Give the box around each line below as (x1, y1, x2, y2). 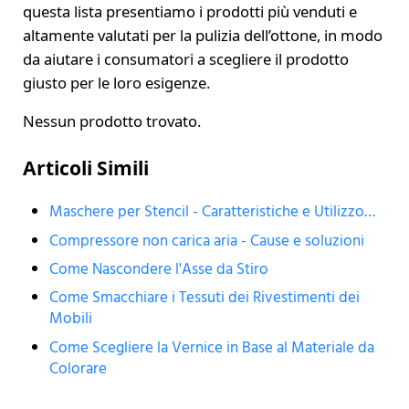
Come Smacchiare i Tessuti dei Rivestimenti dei (49, 286, 361, 311)
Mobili (49, 307, 93, 332)
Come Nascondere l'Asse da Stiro (49, 257, 269, 282)
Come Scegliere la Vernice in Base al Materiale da (49, 335, 375, 361)
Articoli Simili (22, 154, 149, 182)
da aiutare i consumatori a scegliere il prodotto (22, 48, 349, 70)
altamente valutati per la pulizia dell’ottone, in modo (22, 25, 383, 47)
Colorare (49, 356, 108, 382)
